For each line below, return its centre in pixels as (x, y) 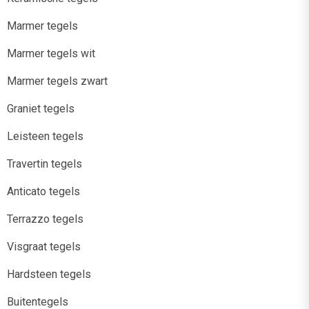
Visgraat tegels (44, 246)
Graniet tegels (41, 108)
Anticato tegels (43, 191)
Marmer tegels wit (51, 53)
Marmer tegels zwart (57, 81)
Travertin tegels (44, 163)
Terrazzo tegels (45, 219)
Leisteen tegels (45, 136)
